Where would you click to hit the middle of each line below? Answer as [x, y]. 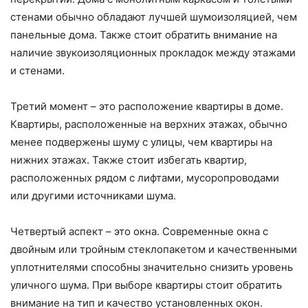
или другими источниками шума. [93, 196]
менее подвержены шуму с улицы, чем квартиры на [141, 142]
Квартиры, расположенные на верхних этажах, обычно [149, 124]
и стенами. [37, 71]
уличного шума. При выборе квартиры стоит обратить [146, 285]
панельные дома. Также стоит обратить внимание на [144, 35]
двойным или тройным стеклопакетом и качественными [154, 250]
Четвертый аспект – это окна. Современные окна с [139, 232]
